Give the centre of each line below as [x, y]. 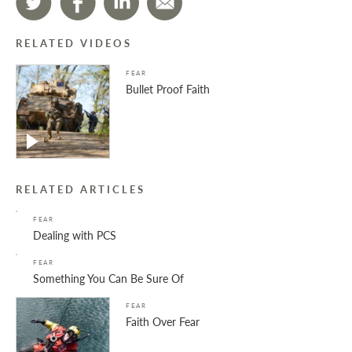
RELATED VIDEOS [74, 44]
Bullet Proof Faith [168, 89]
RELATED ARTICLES [81, 190]
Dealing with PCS [75, 235]
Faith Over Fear [163, 322]
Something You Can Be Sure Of [108, 279]
